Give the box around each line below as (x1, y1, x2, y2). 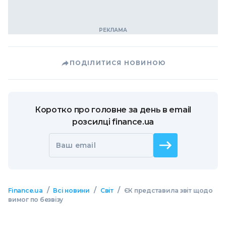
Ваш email (55, 141, 96, 150)
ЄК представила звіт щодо (124, 187, 213, 195)
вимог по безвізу (8, 196, 64, 204)
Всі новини (53, 187, 90, 195)
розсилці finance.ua (72, 117, 154, 127)
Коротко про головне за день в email (35, 105, 191, 115)
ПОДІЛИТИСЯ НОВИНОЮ (69, 59, 166, 67)
